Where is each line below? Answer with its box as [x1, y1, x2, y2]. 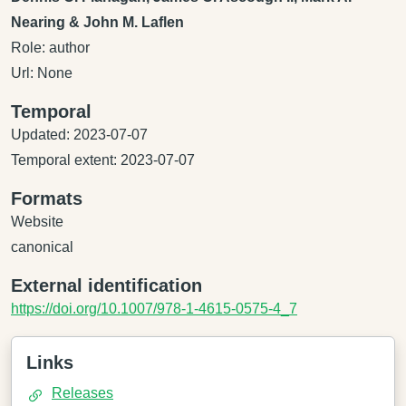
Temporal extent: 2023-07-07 [11, 152, 195, 168]
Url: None [11, 65, 72, 81]
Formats [11, 188, 82, 208]
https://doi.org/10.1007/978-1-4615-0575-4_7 [11, 301, 297, 316]
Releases [52, 385, 113, 401]
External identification [11, 275, 202, 295]
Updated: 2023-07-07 [11, 127, 148, 142]
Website [11, 214, 63, 229]
